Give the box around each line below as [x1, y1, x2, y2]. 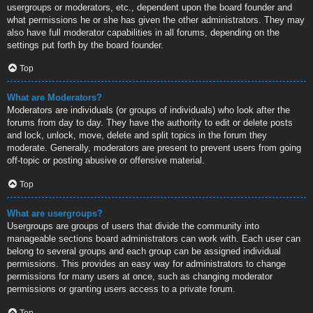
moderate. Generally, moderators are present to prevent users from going [7, 143, 301, 154]
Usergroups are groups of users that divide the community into [7, 221, 259, 232]
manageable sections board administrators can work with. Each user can [7, 233, 300, 245]
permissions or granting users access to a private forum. [7, 284, 235, 295]
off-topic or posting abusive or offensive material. [7, 155, 205, 166]
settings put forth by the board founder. [7, 39, 163, 50]
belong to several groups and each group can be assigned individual [7, 246, 281, 257]
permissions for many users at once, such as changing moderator [7, 271, 272, 282]
